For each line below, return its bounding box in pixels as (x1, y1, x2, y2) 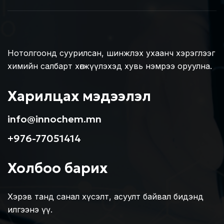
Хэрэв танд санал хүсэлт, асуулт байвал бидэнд (7, 191, 203, 201)
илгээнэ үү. (7, 204, 52, 214)
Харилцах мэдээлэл (7, 87, 151, 105)
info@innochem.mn (7, 112, 101, 125)
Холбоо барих (7, 159, 107, 177)
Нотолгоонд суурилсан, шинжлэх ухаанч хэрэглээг (7, 48, 215, 58)
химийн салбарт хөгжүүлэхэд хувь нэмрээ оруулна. (7, 61, 212, 71)
